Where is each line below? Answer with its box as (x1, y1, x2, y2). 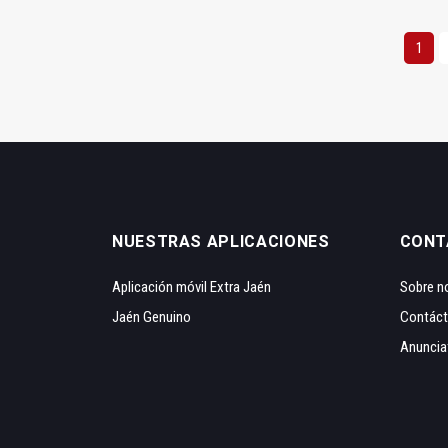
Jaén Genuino (112, 308, 191, 327)
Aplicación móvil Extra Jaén (112, 278, 271, 297)
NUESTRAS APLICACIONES (112, 232, 330, 252)
